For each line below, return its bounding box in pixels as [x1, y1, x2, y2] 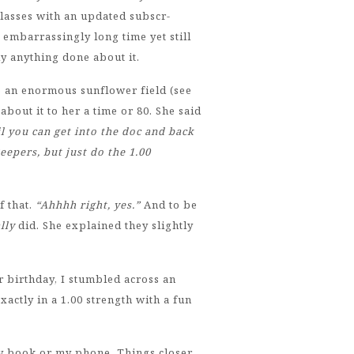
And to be [140, 198, 198, 213]
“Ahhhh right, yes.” [35, 198, 141, 213]
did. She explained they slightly [14, 218, 194, 233]
